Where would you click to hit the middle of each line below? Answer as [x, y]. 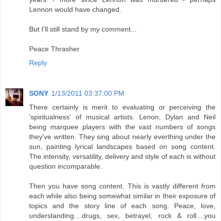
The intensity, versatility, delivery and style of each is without [122, 157]
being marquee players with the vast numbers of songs [122, 127]
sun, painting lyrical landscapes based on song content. [122, 147]
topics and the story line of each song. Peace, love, [122, 206]
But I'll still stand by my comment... [83, 29]
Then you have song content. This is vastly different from [122, 186]
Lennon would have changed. [75, 10]
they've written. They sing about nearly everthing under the [122, 137]
